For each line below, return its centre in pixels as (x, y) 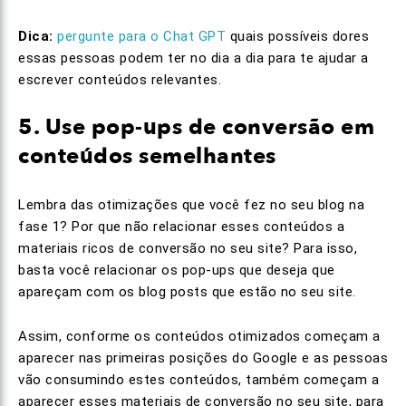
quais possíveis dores (297, 36)
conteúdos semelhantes (147, 156)
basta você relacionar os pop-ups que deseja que (177, 270)
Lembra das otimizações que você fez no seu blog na (191, 205)
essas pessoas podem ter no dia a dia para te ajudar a (193, 58)
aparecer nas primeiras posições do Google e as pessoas (203, 358)
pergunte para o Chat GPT (141, 36)
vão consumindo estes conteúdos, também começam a (198, 380)
